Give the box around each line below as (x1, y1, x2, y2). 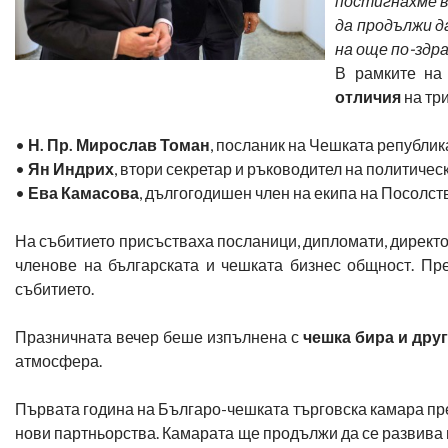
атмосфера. (15, 350, 102, 370)
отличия (335, 86, 404, 106)
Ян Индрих (28, 158, 114, 178)
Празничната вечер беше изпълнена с (15, 326, 304, 346)
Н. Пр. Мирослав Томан (28, 134, 210, 154)
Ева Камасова (28, 182, 139, 202)
